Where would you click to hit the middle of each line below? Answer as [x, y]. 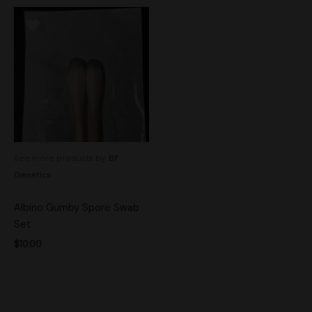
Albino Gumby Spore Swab [77, 208]
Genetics [32, 175]
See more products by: [61, 158]
